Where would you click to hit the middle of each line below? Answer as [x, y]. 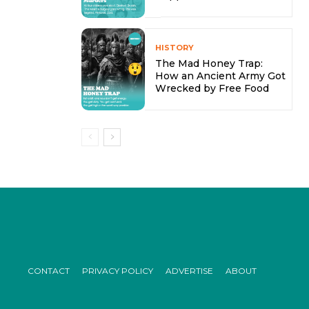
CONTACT [48, 271]
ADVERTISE [189, 271]
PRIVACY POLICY [117, 271]
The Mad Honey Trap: [209, 63]
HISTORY [174, 47]
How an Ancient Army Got [220, 76]
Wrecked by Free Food [212, 88]
